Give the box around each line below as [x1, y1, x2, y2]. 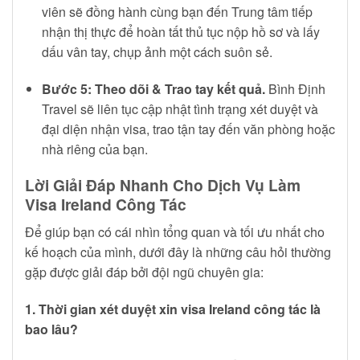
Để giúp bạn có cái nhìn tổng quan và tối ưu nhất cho [25, 223, 325, 241]
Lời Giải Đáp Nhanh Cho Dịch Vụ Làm [25, 174, 301, 197]
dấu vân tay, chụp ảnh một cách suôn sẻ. [41, 42, 272, 61]
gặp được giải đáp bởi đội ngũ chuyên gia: [25, 263, 264, 281]
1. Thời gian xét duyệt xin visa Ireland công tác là [25, 299, 321, 318]
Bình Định [264, 79, 325, 98]
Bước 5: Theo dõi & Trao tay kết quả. [41, 79, 265, 98]
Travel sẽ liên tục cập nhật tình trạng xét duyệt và [41, 99, 318, 118]
